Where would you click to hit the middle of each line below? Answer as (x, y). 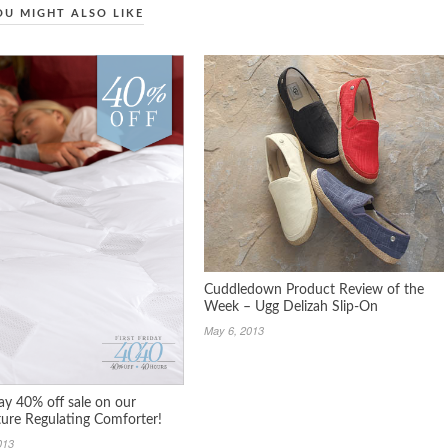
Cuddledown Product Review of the (314, 289)
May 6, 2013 (234, 330)
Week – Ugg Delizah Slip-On (291, 306)
